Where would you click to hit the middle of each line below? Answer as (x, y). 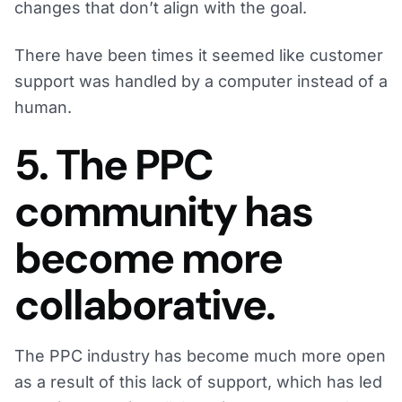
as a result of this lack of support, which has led (198, 382)
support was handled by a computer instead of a (201, 82)
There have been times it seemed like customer (199, 56)
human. (43, 108)
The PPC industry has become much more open (200, 356)
